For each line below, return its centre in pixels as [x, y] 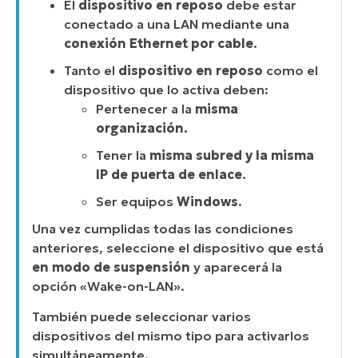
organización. [142, 127]
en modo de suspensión [111, 267]
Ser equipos [136, 201]
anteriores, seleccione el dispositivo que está [178, 247]
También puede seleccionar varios [141, 317]
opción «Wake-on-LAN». [108, 286]
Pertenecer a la [145, 108]
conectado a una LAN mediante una [177, 24]
